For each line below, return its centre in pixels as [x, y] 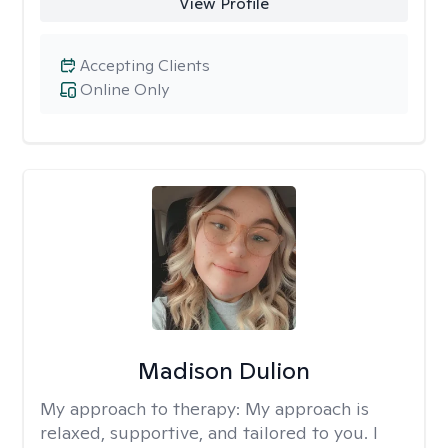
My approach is [307, 408]
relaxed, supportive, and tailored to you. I [209, 432]
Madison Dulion [223, 370]
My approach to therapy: [142, 408]
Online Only [124, 89]
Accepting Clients [145, 65]
